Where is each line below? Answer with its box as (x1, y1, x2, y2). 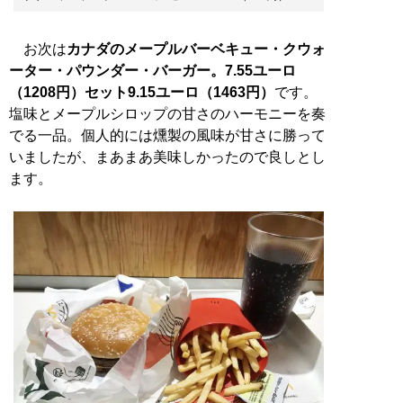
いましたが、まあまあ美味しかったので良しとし (9, 148, 326, 165)
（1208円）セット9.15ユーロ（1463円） (9, 84, 274, 100)
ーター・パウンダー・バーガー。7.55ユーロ (9, 62, 296, 78)
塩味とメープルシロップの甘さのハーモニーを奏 (9, 105, 326, 121)
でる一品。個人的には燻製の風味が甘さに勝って (9, 127, 326, 143)
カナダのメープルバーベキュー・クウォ (67, 40, 326, 57)
